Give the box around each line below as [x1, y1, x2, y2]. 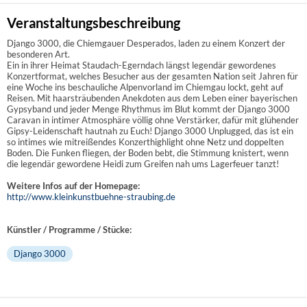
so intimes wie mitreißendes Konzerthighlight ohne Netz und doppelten [7, 136, 284, 147]
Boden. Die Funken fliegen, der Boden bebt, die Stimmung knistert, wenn [7, 147, 288, 158]
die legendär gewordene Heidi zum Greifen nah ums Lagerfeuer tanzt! [7, 158, 279, 169]
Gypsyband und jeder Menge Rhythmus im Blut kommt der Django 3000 [7, 103, 290, 114]
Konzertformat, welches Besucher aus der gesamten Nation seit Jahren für [7, 70, 298, 82]
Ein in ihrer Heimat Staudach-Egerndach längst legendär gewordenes [7, 59, 276, 71]
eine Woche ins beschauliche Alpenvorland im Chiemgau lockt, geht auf [7, 81, 283, 93]
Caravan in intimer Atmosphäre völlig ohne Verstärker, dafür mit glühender [7, 114, 299, 125]
